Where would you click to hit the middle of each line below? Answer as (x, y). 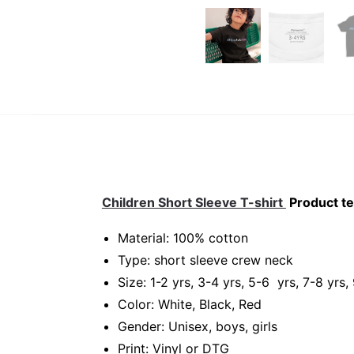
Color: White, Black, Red (189, 304)
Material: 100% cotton (183, 237)
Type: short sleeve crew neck (205, 260)
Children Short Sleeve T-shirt (194, 203)
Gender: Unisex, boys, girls (197, 326)
